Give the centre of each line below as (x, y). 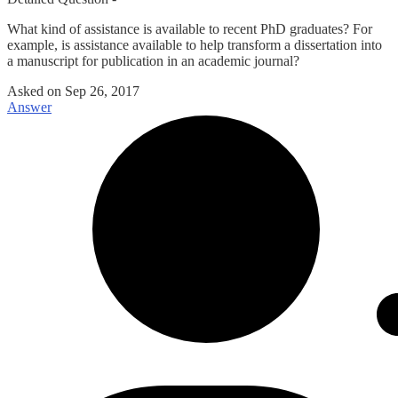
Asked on (36, 92)
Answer (29, 107)
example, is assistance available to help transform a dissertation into (195, 45)
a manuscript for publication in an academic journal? (153, 61)
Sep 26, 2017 (102, 92)
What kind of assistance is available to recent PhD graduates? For (190, 29)
